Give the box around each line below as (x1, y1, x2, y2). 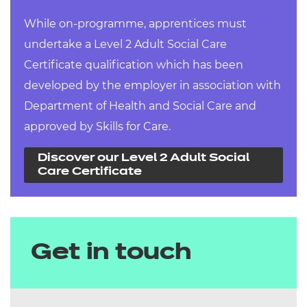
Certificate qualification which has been (24, 58, 243, 71)
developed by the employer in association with (24, 79, 281, 92)
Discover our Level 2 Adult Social (38, 153, 249, 164)
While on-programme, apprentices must (24, 17, 247, 30)
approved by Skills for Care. (24, 120, 171, 133)
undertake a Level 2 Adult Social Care (24, 38, 227, 51)
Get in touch (31, 242, 191, 264)
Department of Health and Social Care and (24, 99, 256, 112)
